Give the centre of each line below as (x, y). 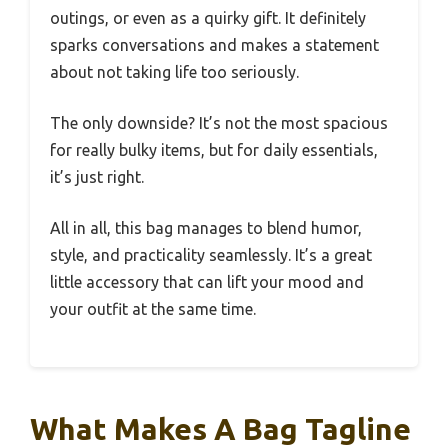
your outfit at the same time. (153, 308)
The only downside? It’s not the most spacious (219, 122)
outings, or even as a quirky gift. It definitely (208, 17)
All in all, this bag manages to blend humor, (206, 227)
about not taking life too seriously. (174, 71)
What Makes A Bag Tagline (220, 428)
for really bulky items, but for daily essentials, (214, 149)
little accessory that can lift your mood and (207, 281)
